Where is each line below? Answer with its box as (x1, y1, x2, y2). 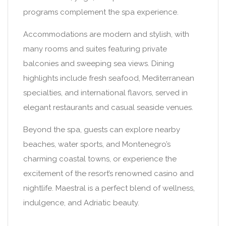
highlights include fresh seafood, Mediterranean (23, 74, 194, 83)
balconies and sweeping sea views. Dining (23, 59, 174, 68)
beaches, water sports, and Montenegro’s (23, 140, 171, 149)
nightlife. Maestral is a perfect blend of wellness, (23, 184, 195, 193)
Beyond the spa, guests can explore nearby (23, 125, 180, 134)
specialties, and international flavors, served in (23, 88, 188, 97)
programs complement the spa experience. (23, 8, 179, 17)
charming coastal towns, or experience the (23, 154, 177, 163)
